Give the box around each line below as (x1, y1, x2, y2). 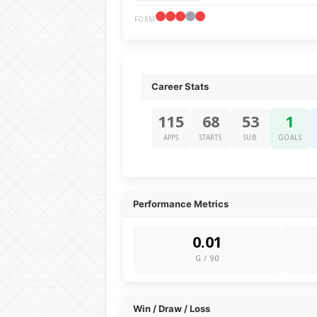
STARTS (199, 134, 222, 142)
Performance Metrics (132, 198, 229, 209)
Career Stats (151, 81, 209, 92)
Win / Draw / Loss (132, 303, 210, 314)
